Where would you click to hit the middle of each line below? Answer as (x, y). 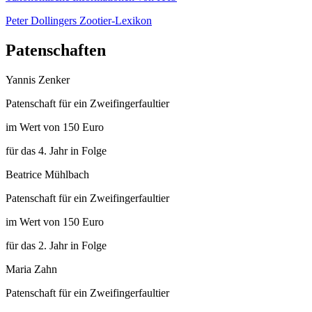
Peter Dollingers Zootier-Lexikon (79, 21)
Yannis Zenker (38, 80)
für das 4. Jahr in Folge (56, 151)
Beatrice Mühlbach (47, 175)
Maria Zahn (31, 270)
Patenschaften (56, 50)
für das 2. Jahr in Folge (56, 246)
